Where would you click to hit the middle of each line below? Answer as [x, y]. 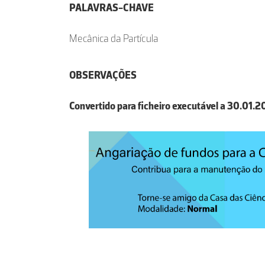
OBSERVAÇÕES [103, 75]
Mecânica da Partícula [114, 39]
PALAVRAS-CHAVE [112, 8]
